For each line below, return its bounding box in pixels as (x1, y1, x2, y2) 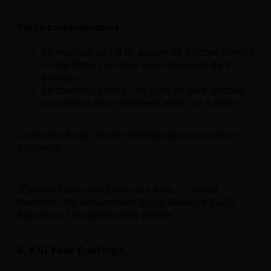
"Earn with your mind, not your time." (17, 183, 178, 197)
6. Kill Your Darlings (17, 242, 125, 258)
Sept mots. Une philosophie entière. (17, 209, 174, 222)
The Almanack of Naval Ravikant (60, 196, 205, 209)
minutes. (41, 71, 79, 85)
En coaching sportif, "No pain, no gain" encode (41, 84, 244, 97)
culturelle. (17, 142, 62, 155)
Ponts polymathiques (17, 21, 119, 34)
